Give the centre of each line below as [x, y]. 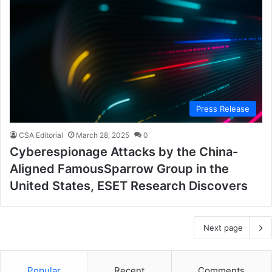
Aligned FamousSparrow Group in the [119, 169]
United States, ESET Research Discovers [129, 186]
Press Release [223, 109]
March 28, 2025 [103, 135]
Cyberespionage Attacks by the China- [124, 152]
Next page [223, 228]
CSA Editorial [41, 135]
